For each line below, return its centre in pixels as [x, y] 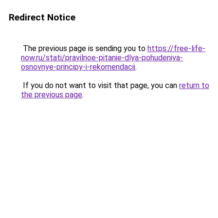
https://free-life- [176, 48]
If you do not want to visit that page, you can [100, 85]
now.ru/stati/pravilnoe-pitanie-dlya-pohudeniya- [102, 58]
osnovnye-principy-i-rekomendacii [78, 67]
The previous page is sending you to [84, 48]
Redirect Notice [42, 17]
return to [194, 85]
